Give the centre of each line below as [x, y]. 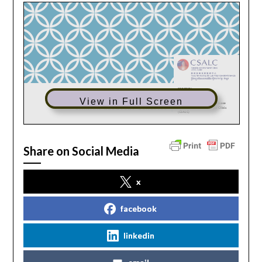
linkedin [139, 235]
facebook [139, 208]
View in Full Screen [132, 102]
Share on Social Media [81, 151]
